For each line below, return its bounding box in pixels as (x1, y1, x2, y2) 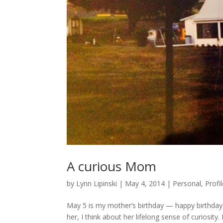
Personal (173, 179, 202, 189)
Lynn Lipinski (76, 179, 117, 189)
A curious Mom (67, 157, 157, 176)
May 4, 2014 (125, 179, 165, 189)
